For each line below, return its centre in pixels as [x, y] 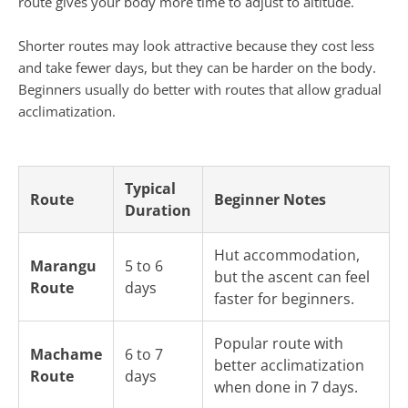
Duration [158, 211]
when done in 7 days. [286, 388]
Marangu [63, 266]
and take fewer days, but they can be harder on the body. [197, 68]
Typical [150, 189]
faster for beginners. [284, 299]
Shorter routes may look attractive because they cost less [196, 46]
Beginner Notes [270, 200]
